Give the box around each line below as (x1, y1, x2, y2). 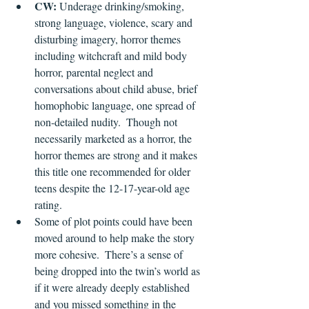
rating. (34, 197, 62, 212)
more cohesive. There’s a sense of (34, 247, 186, 262)
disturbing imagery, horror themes (34, 32, 183, 47)
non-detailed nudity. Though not (34, 114, 180, 130)
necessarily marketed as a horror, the (34, 131, 195, 146)
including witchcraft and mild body (34, 48, 190, 63)
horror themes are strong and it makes (34, 148, 200, 163)
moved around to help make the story (34, 230, 197, 246)
